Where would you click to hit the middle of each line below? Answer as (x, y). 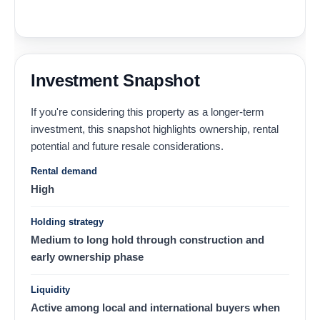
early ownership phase (87, 256)
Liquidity (50, 289)
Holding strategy (67, 221)
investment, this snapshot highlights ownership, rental (155, 129)
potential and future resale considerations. (127, 146)
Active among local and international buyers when (155, 307)
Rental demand (64, 171)
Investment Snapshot (115, 80)
